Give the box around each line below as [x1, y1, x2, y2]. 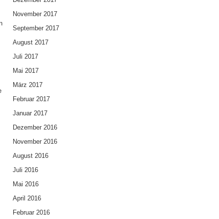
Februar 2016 [12, 208, 50, 216]
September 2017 [12, 24, 59, 32]
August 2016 [12, 152, 48, 159]
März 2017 [12, 81, 43, 88]
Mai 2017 [12, 66, 39, 74]
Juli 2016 [12, 166, 38, 174]
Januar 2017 [12, 109, 47, 117]
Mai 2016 [12, 180, 39, 188]
